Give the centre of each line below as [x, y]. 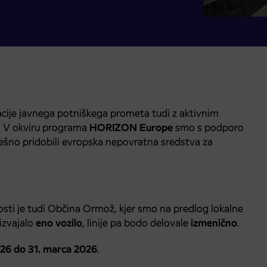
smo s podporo [208, 127]
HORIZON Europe [131, 127]
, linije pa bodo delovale [136, 223]
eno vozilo [59, 223]
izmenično [214, 223]
